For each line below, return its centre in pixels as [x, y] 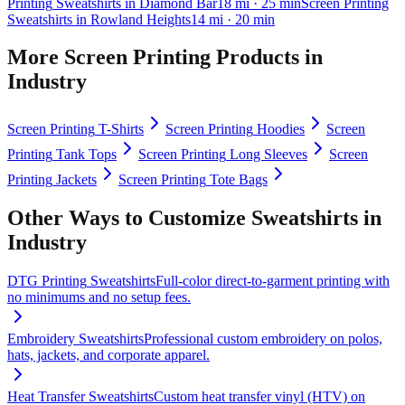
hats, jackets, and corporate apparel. [108, 355]
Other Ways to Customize [129, 218]
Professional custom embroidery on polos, [263, 339]
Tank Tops [86, 155]
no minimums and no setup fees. [99, 297]
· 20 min [249, 19]
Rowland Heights [141, 19]
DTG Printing [47, 281]
